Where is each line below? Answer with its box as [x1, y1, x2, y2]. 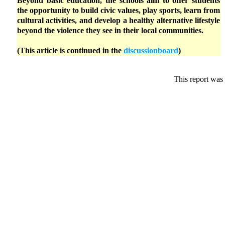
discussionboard [124, 46, 178, 55]
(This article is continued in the [17, 46, 124, 55]
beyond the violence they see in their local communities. [17, 26, 203, 35]
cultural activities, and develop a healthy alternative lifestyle [17, 16, 220, 25]
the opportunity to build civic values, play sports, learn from [17, 6, 220, 15]
